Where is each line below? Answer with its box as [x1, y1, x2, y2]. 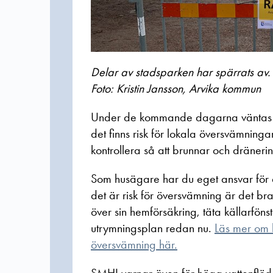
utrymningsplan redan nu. [91, 220, 214, 236]
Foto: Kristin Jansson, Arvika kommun [91, 80, 261, 97]
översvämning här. [91, 236, 177, 253]
